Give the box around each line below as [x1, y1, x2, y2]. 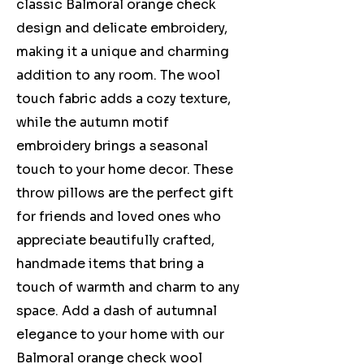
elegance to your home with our [16, 326, 224, 344]
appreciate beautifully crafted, [16, 232, 214, 249]
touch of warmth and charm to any [16, 279, 240, 297]
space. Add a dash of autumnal [16, 302, 217, 320]
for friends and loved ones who [16, 208, 221, 226]
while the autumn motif [16, 114, 169, 132]
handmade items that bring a [16, 255, 204, 273]
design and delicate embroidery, [16, 19, 227, 37]
